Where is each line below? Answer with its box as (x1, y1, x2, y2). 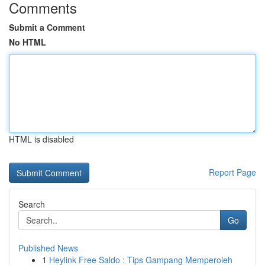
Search (18, 198, 45, 210)
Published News (18, 242, 78, 254)
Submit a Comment (9, 21, 85, 33)
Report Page (209, 166, 256, 178)
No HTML (9, 36, 46, 48)
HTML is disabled (9, 133, 74, 145)
